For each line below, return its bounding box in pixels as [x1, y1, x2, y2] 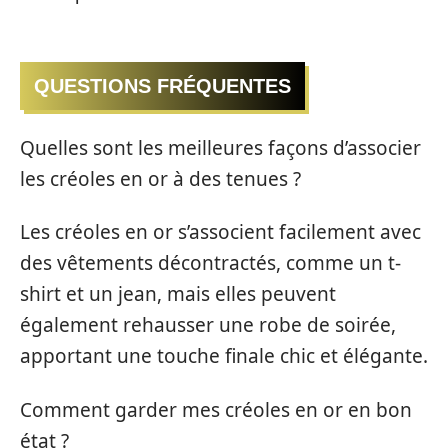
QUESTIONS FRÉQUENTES [34, 75, 291, 98]
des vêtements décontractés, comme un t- [20, 250, 401, 277]
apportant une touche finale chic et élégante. [20, 343, 428, 370]
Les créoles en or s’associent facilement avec [20, 219, 421, 246]
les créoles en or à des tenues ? [20, 165, 301, 192]
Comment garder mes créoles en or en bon [20, 396, 412, 423]
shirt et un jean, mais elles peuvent [20, 281, 336, 308]
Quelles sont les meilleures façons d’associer [20, 134, 421, 161]
